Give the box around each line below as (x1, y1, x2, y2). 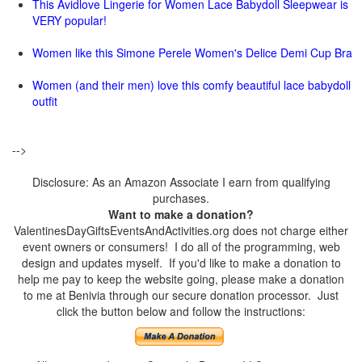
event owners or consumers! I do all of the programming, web (22, 238, 340, 255)
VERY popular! (32, 12, 107, 28)
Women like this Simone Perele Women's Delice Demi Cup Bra (32, 44, 352, 61)
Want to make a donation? (108, 206, 254, 222)
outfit (32, 93, 57, 109)
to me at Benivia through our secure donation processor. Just (23, 287, 339, 303)
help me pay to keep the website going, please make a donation (18, 271, 344, 287)
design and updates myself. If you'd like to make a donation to (21, 255, 341, 271)
